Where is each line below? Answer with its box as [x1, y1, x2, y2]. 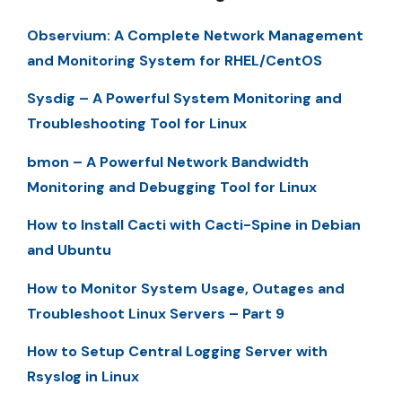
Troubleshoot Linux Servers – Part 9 [27, 303, 284, 323]
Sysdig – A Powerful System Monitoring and [27, 89, 342, 109]
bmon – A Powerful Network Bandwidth [27, 152, 309, 171]
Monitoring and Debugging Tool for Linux [27, 177, 317, 197]
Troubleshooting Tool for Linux [27, 114, 247, 134]
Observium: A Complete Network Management [27, 26, 363, 45]
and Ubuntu [27, 240, 111, 260]
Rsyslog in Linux [27, 366, 139, 386]
